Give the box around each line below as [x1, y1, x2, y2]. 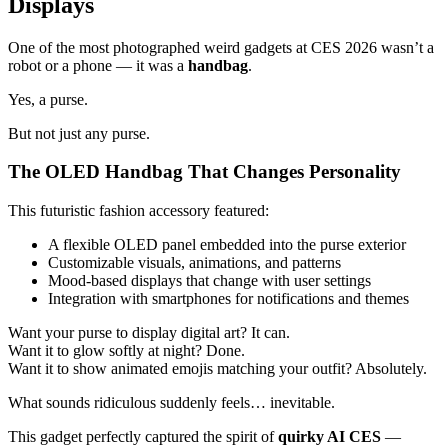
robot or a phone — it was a [8, 56, 188, 74]
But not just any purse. [8, 124, 150, 142]
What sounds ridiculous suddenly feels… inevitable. [8, 394, 335, 412]
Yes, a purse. [8, 90, 88, 108]
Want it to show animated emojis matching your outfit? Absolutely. [8, 360, 427, 378]
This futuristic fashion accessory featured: [8, 202, 269, 220]
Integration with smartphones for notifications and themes [48, 290, 409, 308]
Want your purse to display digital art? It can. [8, 324, 290, 342]
